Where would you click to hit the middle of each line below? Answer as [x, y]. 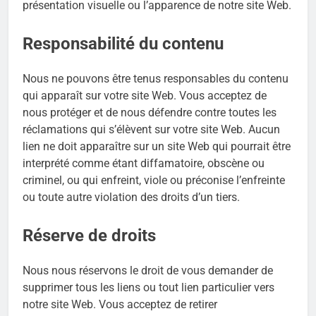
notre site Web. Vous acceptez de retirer [120, 305]
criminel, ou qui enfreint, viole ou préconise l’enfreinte [154, 181]
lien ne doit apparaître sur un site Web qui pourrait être [157, 147]
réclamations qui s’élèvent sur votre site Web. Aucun [151, 130]
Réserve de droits [89, 236]
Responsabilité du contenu [123, 44]
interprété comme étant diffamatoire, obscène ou [144, 164]
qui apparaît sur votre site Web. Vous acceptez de [145, 96]
